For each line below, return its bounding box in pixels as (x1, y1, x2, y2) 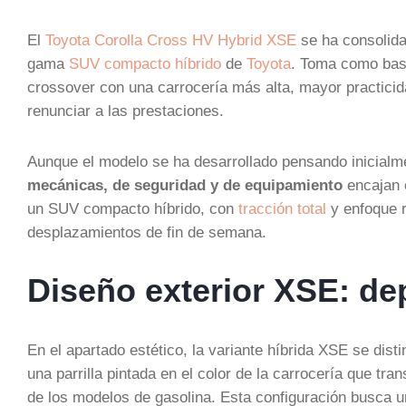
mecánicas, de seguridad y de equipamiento (27, 177, 343, 193)
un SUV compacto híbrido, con (27, 200, 238, 217)
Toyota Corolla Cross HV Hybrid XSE (45, 32, 296, 48)
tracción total (238, 200, 326, 217)
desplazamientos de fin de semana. (27, 224, 266, 240)
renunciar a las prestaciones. (27, 102, 224, 119)
